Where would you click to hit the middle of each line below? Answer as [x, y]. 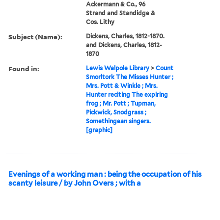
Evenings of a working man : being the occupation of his [105, 174]
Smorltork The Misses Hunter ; [130, 77]
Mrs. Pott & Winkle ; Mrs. [122, 85]
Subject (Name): [35, 36]
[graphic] [99, 130]
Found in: [24, 68]
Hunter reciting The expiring [127, 94]
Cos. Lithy [100, 22]
